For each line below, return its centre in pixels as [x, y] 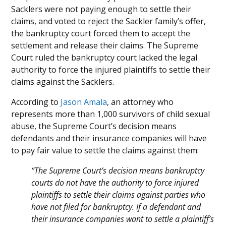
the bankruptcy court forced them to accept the [101, 34]
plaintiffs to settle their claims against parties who [119, 195]
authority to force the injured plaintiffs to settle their [111, 70]
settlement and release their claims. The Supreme [105, 46]
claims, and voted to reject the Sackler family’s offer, [109, 21]
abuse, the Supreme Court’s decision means [94, 126]
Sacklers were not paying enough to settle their [101, 9]
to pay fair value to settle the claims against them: [105, 151]
